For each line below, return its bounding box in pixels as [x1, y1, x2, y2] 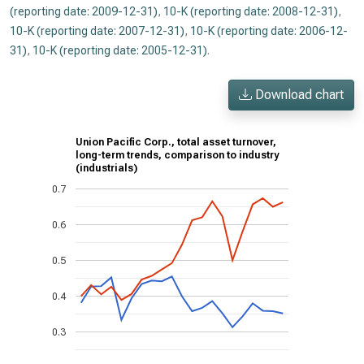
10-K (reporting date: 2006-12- [190, 24, 348, 37]
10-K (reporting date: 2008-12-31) [163, 5, 338, 18]
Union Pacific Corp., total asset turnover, [76, 136, 276, 149]
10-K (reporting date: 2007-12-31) [10, 24, 184, 37]
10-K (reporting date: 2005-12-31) [32, 44, 207, 57]
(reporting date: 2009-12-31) [10, 5, 158, 18]
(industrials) [76, 162, 137, 175]
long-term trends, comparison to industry [76, 149, 279, 162]
